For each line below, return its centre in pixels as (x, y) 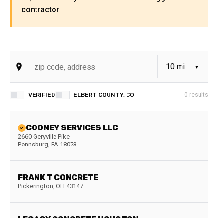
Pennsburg (33, 144)
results (198, 95)
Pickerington (36, 186)
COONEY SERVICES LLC (72, 128)
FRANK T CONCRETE (58, 177)
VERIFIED (42, 95)
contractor (40, 9)
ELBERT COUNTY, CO (104, 95)
